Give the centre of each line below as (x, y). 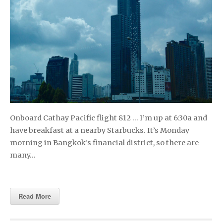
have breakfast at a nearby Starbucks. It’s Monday (100, 130)
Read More (35, 196)
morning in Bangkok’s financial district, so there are (104, 142)
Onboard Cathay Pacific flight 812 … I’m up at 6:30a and (109, 118)
